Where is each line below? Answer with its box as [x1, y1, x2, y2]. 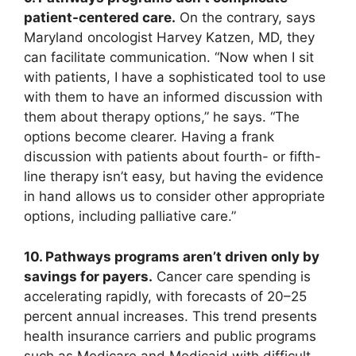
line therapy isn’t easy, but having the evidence [24, 168, 323, 185]
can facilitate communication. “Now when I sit [24, 49, 314, 66]
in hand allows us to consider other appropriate [24, 188, 325, 205]
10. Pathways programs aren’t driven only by [24, 248, 319, 265]
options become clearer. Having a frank [24, 129, 274, 145]
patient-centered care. [24, 10, 176, 26]
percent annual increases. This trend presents [24, 308, 317, 324]
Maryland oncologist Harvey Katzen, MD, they [24, 29, 315, 46]
